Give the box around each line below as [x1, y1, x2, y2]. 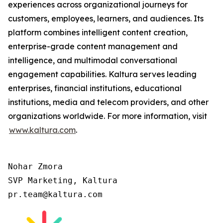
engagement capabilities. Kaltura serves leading [8, 69, 197, 79]
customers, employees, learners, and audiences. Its [8, 13, 204, 23]
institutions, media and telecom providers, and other [8, 97, 209, 107]
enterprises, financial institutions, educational [8, 83, 182, 93]
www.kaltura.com [9, 125, 76, 135]
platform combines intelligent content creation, [8, 27, 188, 37]
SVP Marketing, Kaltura [8, 176, 117, 185]
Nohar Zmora [8, 162, 63, 171]
